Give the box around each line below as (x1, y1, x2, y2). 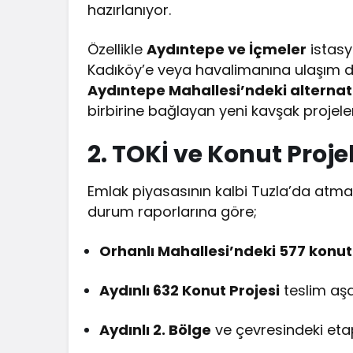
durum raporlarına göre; (87, 202, 258, 222)
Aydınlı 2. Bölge (99, 320, 212, 340)
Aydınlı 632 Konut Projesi (99, 281, 281, 301)
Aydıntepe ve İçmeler (147, 39, 307, 60)
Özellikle (87, 39, 147, 60)
